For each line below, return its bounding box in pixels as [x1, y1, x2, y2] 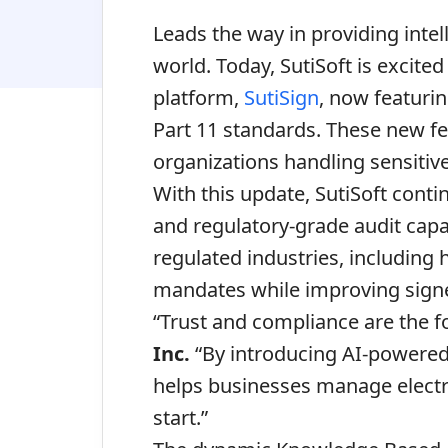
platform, [153, 84, 244, 111]
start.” [153, 404, 208, 431]
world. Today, [153, 52, 280, 79]
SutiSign [244, 84, 319, 111]
